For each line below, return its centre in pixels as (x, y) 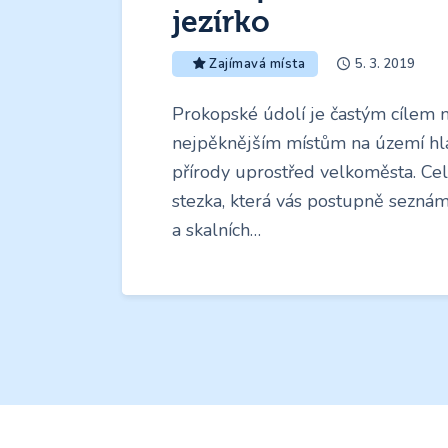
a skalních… (216, 230)
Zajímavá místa (257, 64)
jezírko (221, 23)
